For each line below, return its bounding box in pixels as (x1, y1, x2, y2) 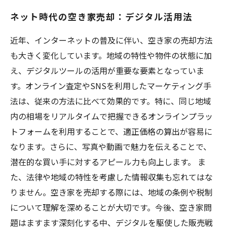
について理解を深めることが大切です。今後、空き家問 (10, 201, 212, 213)
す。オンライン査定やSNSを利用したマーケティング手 (10, 80, 211, 92)
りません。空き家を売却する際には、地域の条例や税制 (10, 186, 213, 198)
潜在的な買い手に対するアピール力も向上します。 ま (10, 156, 206, 168)
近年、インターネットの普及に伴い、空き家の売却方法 (10, 34, 213, 46)
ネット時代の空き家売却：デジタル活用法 (10, 10, 193, 23)
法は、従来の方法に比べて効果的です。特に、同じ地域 (10, 95, 211, 107)
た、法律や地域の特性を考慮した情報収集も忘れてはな (10, 171, 213, 183)
